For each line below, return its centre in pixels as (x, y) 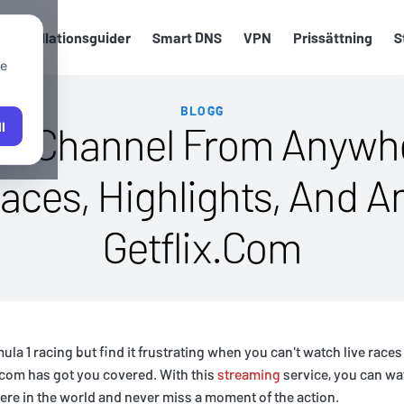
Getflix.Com (202, 247)
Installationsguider (70, 38)
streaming (249, 374)
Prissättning (333, 38)
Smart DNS (187, 38)
